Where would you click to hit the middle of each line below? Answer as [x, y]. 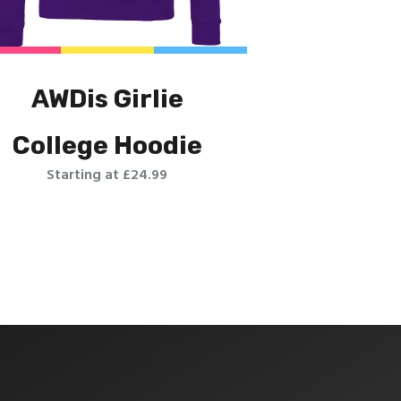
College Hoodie [107, 145]
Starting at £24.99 [107, 175]
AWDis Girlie [107, 98]
